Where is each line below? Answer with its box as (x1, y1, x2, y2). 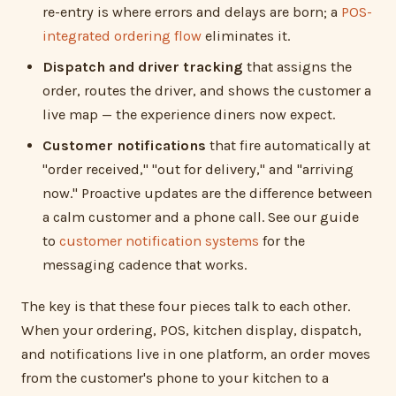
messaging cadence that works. (42, 255, 247, 273)
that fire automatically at (206, 136, 370, 154)
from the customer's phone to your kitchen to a (21, 369, 329, 387)
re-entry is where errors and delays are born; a (42, 3, 341, 20)
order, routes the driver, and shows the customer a (42, 81, 371, 99)
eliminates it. (202, 27, 290, 44)
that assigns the (243, 57, 352, 75)
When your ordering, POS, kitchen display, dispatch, (21, 322, 362, 339)
